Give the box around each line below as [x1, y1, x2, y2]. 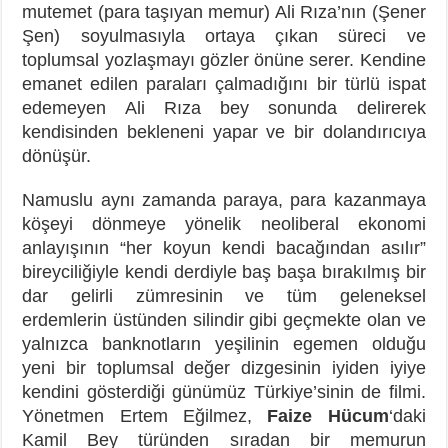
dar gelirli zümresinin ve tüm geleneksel [22, 285, 426, 306]
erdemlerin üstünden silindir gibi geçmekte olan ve [22, 309, 426, 330]
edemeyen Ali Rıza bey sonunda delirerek [22, 97, 426, 118]
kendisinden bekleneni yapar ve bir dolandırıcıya [22, 121, 426, 142]
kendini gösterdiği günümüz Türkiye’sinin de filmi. [22, 381, 426, 402]
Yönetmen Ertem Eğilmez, [22, 405, 268, 426]
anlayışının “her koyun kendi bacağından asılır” [22, 237, 426, 258]
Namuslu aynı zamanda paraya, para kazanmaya [22, 189, 426, 210]
